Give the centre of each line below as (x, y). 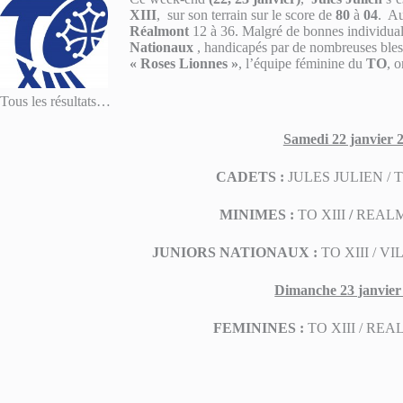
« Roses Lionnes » (184, 63)
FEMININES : (259, 328)
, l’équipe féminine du (302, 63)
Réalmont (159, 31)
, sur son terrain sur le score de (246, 15)
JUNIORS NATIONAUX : (237, 252)
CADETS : (251, 177)
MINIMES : (259, 215)
